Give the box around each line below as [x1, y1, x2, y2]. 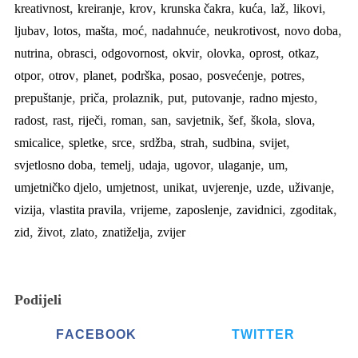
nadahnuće [151, 23, 206, 38]
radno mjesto [249, 90, 314, 105]
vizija [14, 202, 42, 217]
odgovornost [101, 46, 165, 60]
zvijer [157, 225, 185, 239]
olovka [206, 46, 241, 60]
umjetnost [105, 180, 155, 194]
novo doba [284, 23, 338, 38]
